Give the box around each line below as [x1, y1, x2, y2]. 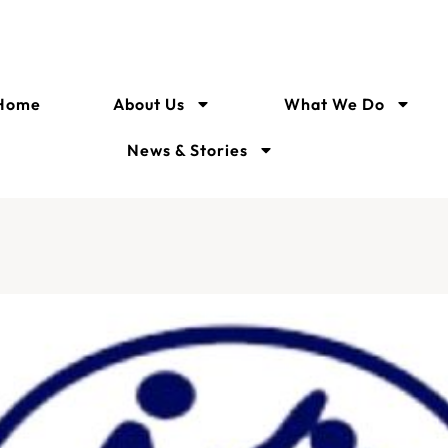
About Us [113, 94, 186, 114]
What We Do [283, 94, 385, 114]
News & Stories [126, 140, 248, 160]
